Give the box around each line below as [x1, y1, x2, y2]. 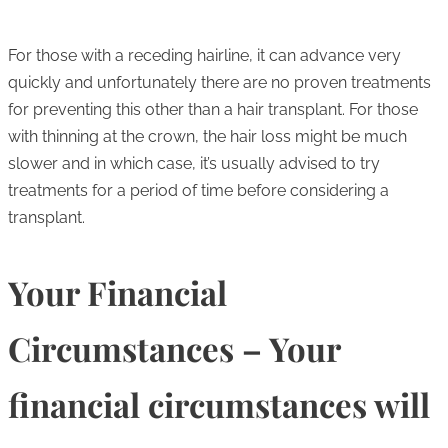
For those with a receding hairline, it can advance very [8, 46, 401, 66]
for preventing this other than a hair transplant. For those [8, 100, 418, 120]
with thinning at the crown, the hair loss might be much [8, 127, 407, 147]
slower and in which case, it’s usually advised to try [8, 154, 380, 174]
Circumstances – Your [8, 326, 340, 371]
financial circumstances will [8, 382, 430, 427]
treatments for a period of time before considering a [8, 181, 389, 201]
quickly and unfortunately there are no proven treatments [8, 73, 431, 93]
